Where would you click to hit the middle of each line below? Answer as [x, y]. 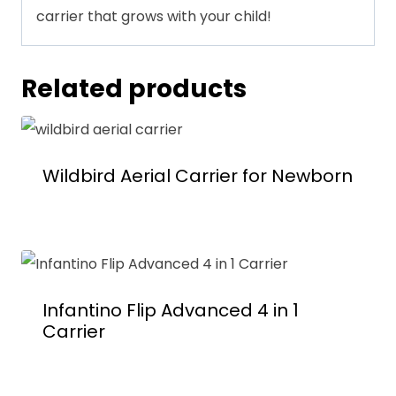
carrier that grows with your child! [154, 17]
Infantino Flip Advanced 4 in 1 [171, 311]
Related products [134, 89]
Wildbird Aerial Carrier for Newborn [198, 176]
